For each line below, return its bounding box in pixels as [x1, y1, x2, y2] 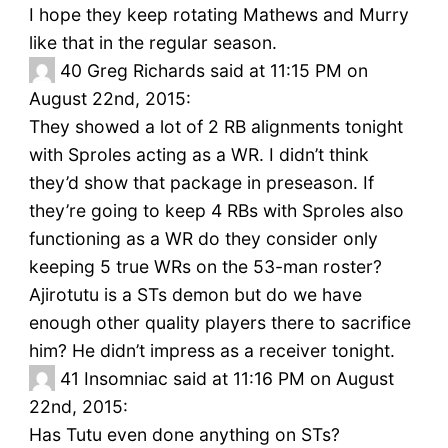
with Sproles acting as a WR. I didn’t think [28, 144, 369, 166]
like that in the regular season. [28, 32, 277, 54]
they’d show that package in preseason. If [28, 172, 374, 194]
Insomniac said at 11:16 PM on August [83, 368, 394, 390]
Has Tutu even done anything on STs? [28, 424, 340, 446]
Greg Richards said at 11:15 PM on [86, 60, 368, 82]
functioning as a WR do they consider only [28, 228, 378, 250]
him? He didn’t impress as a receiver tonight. [28, 340, 395, 362]
